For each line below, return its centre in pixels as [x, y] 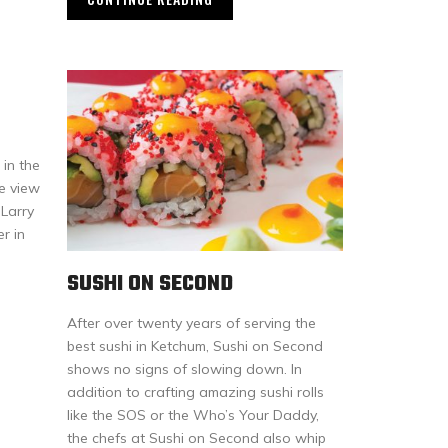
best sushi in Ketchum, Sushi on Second [195, 346]
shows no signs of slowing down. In [184, 369]
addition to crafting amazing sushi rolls [195, 392]
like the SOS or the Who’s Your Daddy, [193, 415]
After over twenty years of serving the [191, 323]
